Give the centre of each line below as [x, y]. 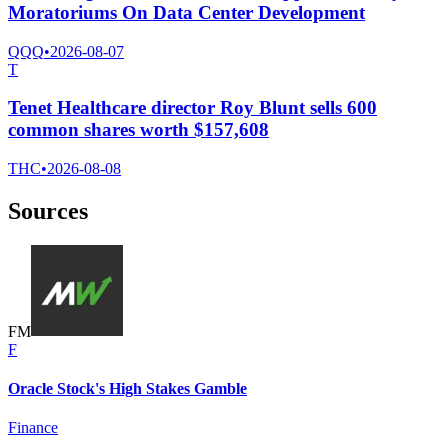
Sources [48, 211]
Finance [33, 428]
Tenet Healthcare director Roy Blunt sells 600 [192, 108]
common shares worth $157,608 [138, 130]
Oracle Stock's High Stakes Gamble [127, 389]
